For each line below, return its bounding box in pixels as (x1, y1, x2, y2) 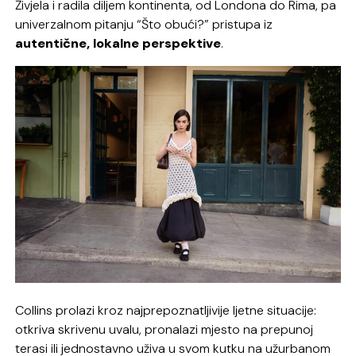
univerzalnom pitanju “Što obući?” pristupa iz (15, 15, 273, 33)
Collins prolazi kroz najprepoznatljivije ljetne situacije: (15, 301, 317, 319)
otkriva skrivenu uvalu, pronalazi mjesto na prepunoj (15, 320, 314, 338)
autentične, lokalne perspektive (15, 34, 222, 52)
